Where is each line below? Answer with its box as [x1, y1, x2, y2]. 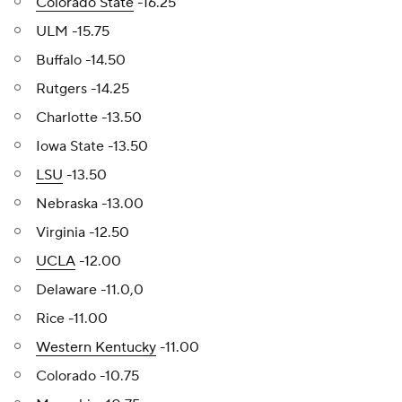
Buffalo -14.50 [36, 51, 126, 69]
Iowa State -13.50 [36, 137, 148, 155]
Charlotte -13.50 [36, 109, 142, 127]
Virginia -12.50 [36, 223, 129, 241]
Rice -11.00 [36, 310, 108, 328]
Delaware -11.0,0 [36, 281, 144, 299]
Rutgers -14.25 [36, 80, 129, 98]
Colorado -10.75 [36, 367, 139, 385]
